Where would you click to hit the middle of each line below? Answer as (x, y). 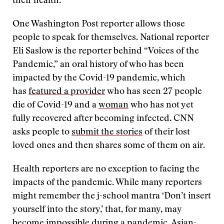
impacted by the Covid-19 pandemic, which (99, 78)
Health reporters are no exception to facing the (106, 169)
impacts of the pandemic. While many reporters (107, 183)
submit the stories (107, 132)
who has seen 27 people (153, 92)
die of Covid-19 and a (55, 105)
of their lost (166, 132)
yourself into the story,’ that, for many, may (97, 210)
